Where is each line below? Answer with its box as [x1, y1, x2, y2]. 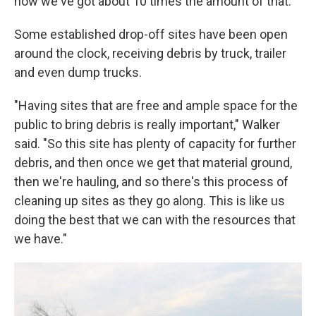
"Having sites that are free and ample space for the [14, 98, 298, 113]
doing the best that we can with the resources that [14, 212, 296, 227]
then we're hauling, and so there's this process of [14, 174, 288, 189]
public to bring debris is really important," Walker [14, 117, 280, 132]
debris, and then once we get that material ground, [14, 155, 292, 170]
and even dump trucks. [14, 65, 142, 80]
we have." [14, 231, 67, 246]
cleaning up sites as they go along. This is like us [14, 193, 285, 208]
